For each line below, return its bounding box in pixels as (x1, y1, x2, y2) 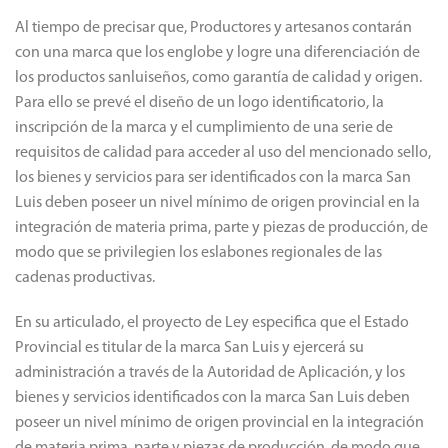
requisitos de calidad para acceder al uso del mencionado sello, (15, 145, 431, 161)
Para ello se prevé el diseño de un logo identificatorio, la (15, 95, 384, 111)
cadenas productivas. (15, 270, 155, 286)
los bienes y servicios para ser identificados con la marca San (15, 170, 411, 186)
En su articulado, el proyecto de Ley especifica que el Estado (15, 315, 409, 331)
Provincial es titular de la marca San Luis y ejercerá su (15, 340, 364, 356)
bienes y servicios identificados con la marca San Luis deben (15, 390, 410, 406)
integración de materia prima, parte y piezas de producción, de (15, 220, 428, 236)
